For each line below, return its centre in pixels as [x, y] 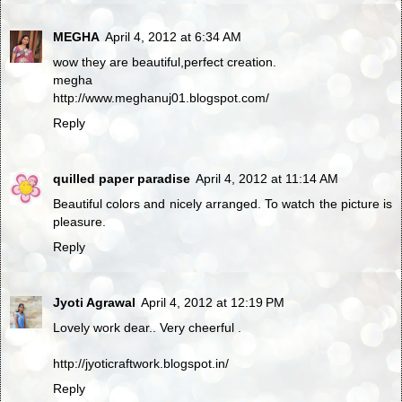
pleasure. [79, 221]
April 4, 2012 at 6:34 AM [173, 36]
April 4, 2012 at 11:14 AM [267, 178]
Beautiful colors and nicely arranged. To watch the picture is [223, 203]
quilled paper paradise [122, 178]
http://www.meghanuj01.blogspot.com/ [161, 97]
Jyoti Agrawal [94, 302]
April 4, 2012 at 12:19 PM [213, 302]
